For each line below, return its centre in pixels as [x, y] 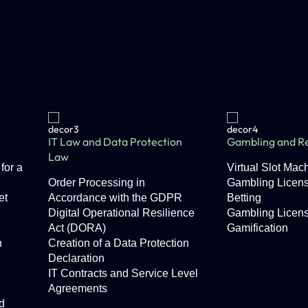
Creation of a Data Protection [119, 243]
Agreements [78, 288]
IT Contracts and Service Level [123, 273]
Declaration [77, 258]
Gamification [257, 228]
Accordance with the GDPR [115, 198]
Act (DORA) [77, 228]
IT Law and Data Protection [115, 142]
